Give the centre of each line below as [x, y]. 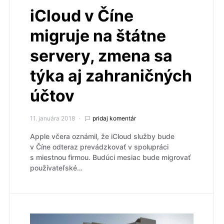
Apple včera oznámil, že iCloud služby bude [102, 136]
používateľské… [56, 167]
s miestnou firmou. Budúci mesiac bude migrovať [110, 157]
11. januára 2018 [52, 118]
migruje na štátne [98, 35]
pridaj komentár [114, 118]
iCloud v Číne [82, 15]
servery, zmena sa [101, 55]
